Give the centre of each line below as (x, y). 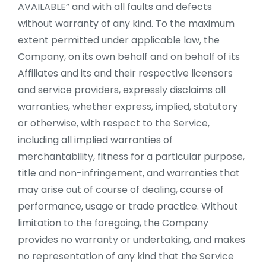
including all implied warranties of (95, 140)
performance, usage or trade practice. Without (128, 206)
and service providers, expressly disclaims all (122, 90)
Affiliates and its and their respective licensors (125, 73)
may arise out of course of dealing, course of (121, 190)
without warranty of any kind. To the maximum (126, 23)
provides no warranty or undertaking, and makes (132, 240)
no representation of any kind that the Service (126, 256)
